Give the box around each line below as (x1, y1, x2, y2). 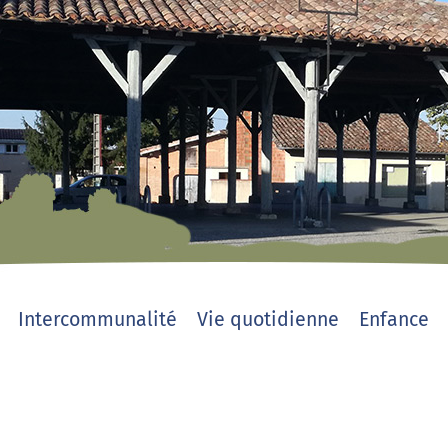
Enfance (359, 308, 429, 331)
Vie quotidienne (197, 308, 339, 331)
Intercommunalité (18, 308, 177, 331)
